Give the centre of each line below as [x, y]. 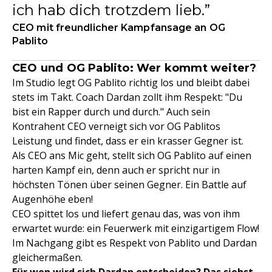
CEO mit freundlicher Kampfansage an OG [119, 27]
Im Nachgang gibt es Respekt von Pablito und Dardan [134, 243]
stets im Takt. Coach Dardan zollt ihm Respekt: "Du [127, 97]
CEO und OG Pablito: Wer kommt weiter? [134, 68]
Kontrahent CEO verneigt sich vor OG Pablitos [116, 126]
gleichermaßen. [47, 257]
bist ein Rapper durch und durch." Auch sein [111, 111]
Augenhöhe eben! [53, 199]
